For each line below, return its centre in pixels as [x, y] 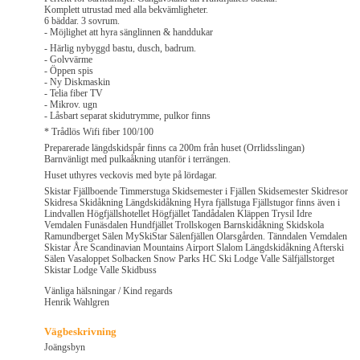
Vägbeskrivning [80, 332]
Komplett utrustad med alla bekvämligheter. [126, 10]
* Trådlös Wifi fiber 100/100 [99, 132]
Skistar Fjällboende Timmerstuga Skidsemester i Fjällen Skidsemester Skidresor [196, 192]
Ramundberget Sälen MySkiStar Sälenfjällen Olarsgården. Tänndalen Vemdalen [196, 237]
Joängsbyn [65, 348]
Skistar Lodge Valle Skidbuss [100, 270]
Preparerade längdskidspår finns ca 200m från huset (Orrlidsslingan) [174, 148]
